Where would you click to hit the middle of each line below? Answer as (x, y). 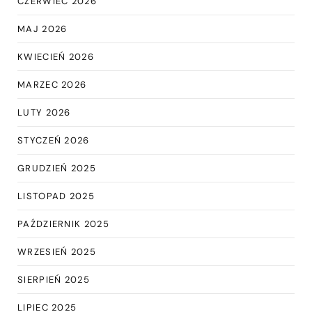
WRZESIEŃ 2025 (57, 252)
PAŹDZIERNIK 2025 (63, 224)
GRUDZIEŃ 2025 (57, 169)
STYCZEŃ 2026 (54, 141)
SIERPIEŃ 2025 (54, 280)
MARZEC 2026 (52, 85)
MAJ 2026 (42, 29)
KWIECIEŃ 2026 (56, 57)
